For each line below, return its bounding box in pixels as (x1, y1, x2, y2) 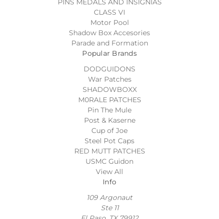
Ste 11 (100, 203, 119, 212)
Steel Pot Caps (85, 136, 134, 145)
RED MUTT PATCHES (74, 146, 145, 155)
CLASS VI (94, 7, 125, 17)
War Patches (88, 74, 131, 84)
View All (96, 167, 123, 176)
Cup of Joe (91, 126, 128, 135)
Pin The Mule (88, 105, 131, 114)
